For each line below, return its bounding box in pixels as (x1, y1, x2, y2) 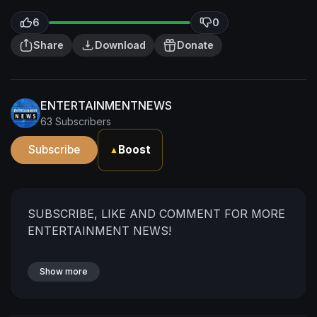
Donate (177, 39, 214, 51)
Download (95, 39, 146, 51)
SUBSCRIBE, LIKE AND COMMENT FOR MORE (28, 207, 285, 221)
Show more (40, 266, 88, 277)
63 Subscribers (40, 115, 111, 127)
